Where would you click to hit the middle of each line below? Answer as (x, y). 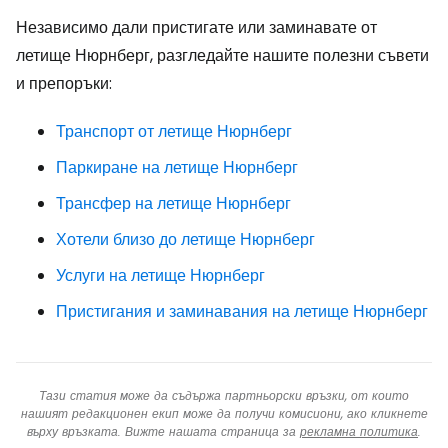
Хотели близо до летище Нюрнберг (185, 239)
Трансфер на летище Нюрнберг (173, 203)
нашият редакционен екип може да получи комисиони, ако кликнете (224, 413)
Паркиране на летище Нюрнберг (177, 167)
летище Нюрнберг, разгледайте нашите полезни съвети (222, 55)
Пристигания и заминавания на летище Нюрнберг (242, 311)
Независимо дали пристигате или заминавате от (196, 27)
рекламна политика (359, 431)
